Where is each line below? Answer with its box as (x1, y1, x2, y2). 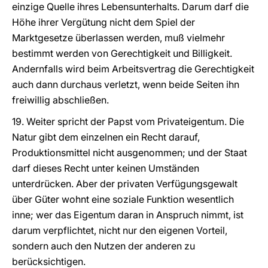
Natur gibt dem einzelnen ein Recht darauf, (12, 131, 200, 143)
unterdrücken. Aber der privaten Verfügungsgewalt (12, 178, 237, 190)
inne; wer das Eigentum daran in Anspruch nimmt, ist (12, 209, 243, 221)
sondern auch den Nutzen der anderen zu (12, 240, 195, 252)
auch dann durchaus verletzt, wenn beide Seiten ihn (12, 78, 239, 90)
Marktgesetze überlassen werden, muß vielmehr (12, 32, 225, 44)
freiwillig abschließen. (12, 94, 109, 106)
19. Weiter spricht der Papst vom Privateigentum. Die (12, 115, 244, 127)
